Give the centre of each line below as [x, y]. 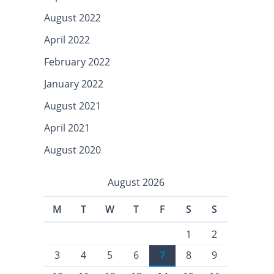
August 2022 [72, 17]
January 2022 [74, 83]
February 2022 [77, 61]
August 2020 [72, 150]
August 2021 [72, 106]
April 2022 [67, 39]
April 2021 [67, 128]
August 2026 [136, 182]
